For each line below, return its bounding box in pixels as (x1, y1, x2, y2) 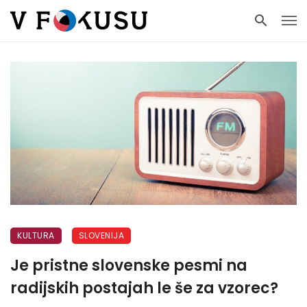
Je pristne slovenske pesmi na (10, 255, 247, 276)
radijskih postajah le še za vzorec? (10, 278, 278, 299)
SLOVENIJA (78, 230, 124, 241)
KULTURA (17, 230, 55, 241)
